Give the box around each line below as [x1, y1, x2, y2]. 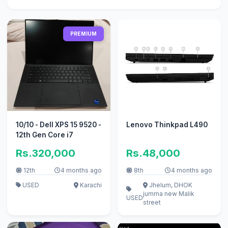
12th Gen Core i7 [15, 131, 73, 139]
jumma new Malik [142, 189, 194, 197]
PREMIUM [70, 30, 97, 37]
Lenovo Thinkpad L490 [126, 121, 208, 129]
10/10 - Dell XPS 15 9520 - [15, 121, 101, 129]
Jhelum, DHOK [147, 181, 192, 189]
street [142, 198, 161, 206]
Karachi [78, 181, 102, 189]
